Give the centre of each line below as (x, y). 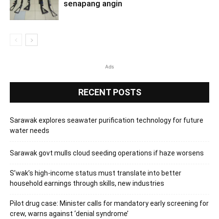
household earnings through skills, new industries (87, 183)
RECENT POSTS (109, 92)
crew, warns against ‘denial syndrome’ (69, 213)
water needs (30, 130)
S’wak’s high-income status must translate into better (96, 173)
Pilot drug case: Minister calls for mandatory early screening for (109, 203)
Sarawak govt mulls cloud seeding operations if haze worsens (107, 153)
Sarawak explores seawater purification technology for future (107, 120)
